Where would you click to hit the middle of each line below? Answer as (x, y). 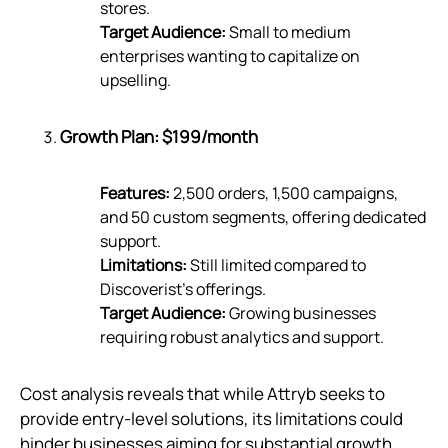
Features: (135, 193)
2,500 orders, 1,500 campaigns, (284, 193)
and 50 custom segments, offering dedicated (263, 217)
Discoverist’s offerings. (183, 289)
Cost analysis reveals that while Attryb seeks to (202, 394)
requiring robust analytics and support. (242, 337)
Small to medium (288, 32)
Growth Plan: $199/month (159, 137)
